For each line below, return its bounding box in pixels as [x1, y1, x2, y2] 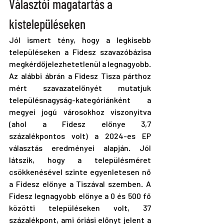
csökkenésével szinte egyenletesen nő [9, 166, 151, 176]
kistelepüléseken [9, 15, 85, 31]
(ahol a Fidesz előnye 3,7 [9, 118, 151, 128]
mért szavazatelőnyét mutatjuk [9, 82, 151, 92]
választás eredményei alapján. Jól [9, 142, 151, 152]
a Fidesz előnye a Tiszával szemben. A [9, 178, 151, 188]
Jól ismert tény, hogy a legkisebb [9, 34, 151, 44]
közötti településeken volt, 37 [9, 202, 151, 212]
